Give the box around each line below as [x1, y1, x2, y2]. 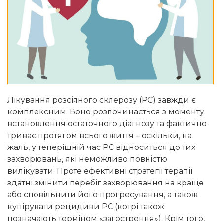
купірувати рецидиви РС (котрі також [7, 202, 164, 212]
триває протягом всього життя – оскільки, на [7, 131, 192, 141]
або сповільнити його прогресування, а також [7, 190, 198, 200]
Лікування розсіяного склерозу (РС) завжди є [7, 95, 196, 105]
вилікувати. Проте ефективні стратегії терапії [7, 166, 192, 176]
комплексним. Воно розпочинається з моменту [7, 107, 204, 117]
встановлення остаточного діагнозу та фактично [7, 119, 207, 129]
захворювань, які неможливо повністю [7, 154, 167, 164]
